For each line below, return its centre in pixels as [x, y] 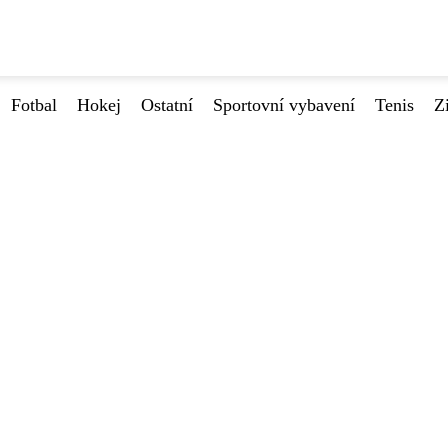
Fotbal [34, 105]
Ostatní [167, 105]
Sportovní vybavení [284, 105]
